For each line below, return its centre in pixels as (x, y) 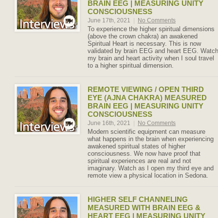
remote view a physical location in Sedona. (148, 175)
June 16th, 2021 (110, 123)
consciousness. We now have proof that (144, 154)
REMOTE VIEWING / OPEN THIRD (146, 89)
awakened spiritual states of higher (136, 146)
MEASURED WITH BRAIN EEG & (144, 208)
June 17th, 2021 (110, 20)
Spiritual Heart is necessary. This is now (144, 44)
